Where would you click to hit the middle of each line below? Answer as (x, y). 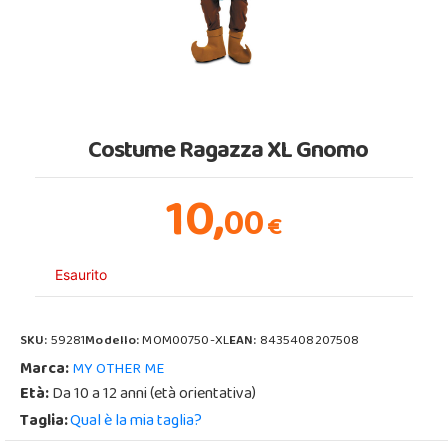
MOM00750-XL (185, 341)
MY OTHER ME (118, 369)
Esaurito (81, 274)
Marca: (44, 369)
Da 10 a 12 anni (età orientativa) (152, 394)
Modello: (114, 341)
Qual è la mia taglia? (136, 421)
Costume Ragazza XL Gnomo (228, 152)
